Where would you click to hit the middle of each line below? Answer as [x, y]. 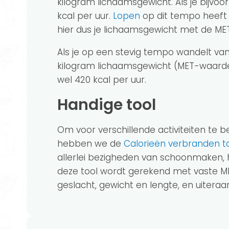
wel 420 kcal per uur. [102, 79]
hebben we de [90, 143]
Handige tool [112, 105]
